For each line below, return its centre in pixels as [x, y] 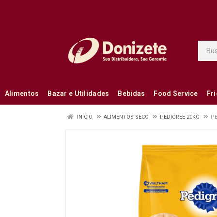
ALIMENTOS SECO [126, 117]
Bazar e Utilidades [78, 93]
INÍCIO [84, 117]
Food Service [176, 93]
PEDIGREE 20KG [180, 117]
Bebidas [132, 93]
